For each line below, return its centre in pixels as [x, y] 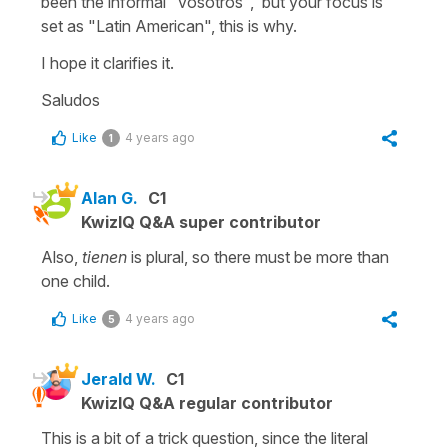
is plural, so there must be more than [260, 256]
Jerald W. [118, 378]
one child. [75, 280]
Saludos [70, 99]
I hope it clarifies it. [107, 62]
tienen [106, 256]
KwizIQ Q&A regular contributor [207, 402]
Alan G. [109, 197]
